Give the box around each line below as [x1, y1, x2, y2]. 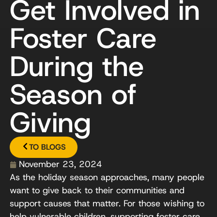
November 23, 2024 [19, 158, 102, 170]
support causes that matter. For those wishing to [10, 198, 204, 209]
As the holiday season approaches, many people [10, 171, 204, 183]
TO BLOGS [29, 142, 66, 152]
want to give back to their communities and [10, 185, 185, 196]
